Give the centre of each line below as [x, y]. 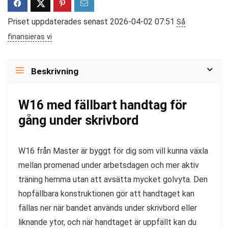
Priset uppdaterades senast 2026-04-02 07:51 [92, 21]
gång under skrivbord [78, 120]
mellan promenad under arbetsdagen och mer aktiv [109, 165]
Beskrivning [55, 71]
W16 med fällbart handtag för [103, 105]
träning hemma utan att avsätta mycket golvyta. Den [113, 179]
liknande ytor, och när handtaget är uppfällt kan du [107, 222]
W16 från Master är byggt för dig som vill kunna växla [113, 151]
